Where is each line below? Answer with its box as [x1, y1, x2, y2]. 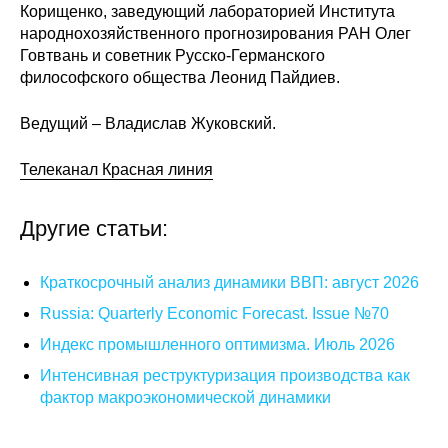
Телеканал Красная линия [20, 161, 213, 178]
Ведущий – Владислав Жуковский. [20, 115, 276, 132]
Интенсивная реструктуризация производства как [40, 367, 410, 384]
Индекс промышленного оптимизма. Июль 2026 [40, 336, 395, 353]
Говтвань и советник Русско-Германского [20, 47, 325, 64]
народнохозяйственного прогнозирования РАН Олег [20, 25, 411, 42]
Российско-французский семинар [97, 186, 344, 203]
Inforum [97, 336, 150, 353]
